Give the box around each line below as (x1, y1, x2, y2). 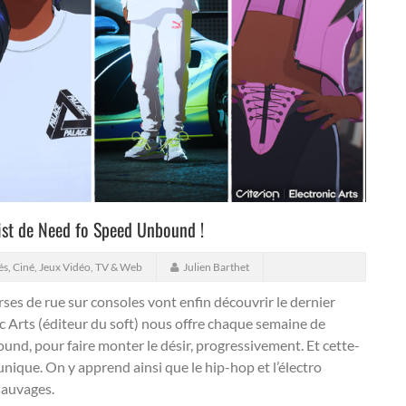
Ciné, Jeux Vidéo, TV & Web (13, 260, 142, 274)
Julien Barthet (183, 260, 249, 274)
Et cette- (304, 336, 360, 353)
